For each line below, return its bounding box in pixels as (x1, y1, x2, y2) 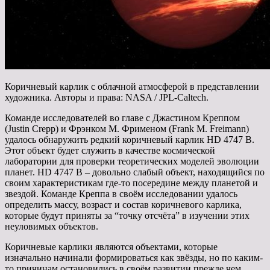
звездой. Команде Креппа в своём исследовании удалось (5, 188, 237, 199)
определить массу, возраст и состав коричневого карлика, (5, 199, 242, 210)
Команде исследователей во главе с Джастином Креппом (5, 112, 240, 123)
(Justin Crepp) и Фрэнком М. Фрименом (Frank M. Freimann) (5, 123, 249, 134)
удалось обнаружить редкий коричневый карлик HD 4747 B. (5, 134, 254, 145)
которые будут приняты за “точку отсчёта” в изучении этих (5, 210, 250, 221)
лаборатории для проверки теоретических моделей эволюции (5, 155, 259, 166)
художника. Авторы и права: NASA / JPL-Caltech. (5, 92, 209, 102)
